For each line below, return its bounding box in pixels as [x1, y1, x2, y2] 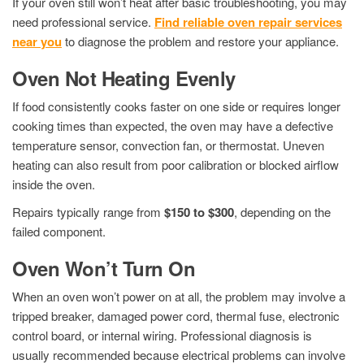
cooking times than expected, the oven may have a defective [12, 116, 333, 134]
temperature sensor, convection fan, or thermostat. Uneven [12, 136, 324, 154]
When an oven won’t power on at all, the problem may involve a [12, 287, 345, 305]
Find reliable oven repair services [154, 12, 342, 31]
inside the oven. [12, 175, 95, 193]
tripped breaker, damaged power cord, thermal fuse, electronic [12, 306, 340, 324]
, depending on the [234, 202, 331, 220]
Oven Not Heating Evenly [12, 63, 236, 92]
